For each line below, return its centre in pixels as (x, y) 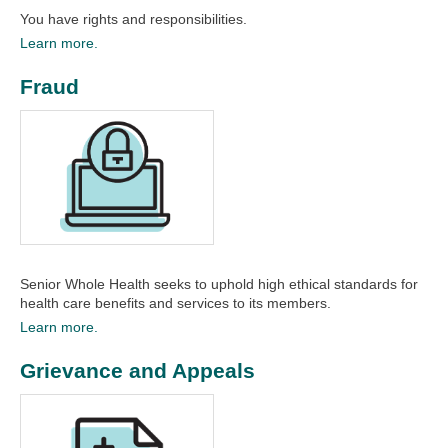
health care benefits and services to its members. (175, 302)
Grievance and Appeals (137, 370)
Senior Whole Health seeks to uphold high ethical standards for (219, 283)
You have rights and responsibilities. (133, 19)
